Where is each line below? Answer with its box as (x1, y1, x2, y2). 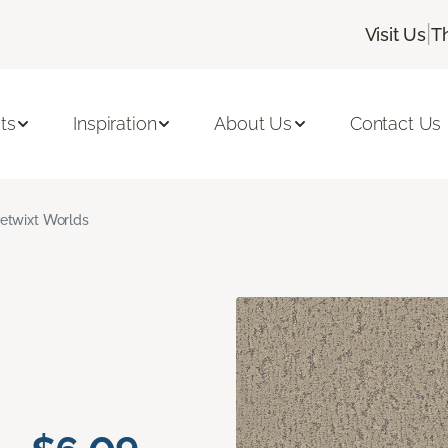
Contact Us (349, 113, 442, 135)
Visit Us (364, 23, 427, 45)
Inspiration (73, 113, 157, 135)
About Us (214, 113, 292, 135)
